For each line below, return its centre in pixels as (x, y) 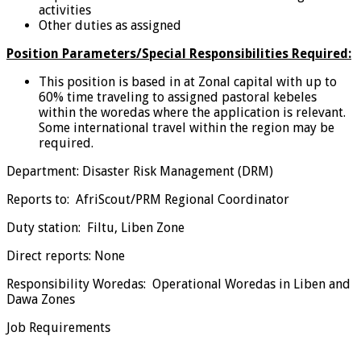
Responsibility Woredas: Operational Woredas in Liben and (178, 284)
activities (65, 10)
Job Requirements (58, 327)
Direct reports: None (66, 255)
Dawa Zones (41, 299)
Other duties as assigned (110, 25)
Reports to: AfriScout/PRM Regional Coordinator (148, 199)
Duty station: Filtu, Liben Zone (95, 227)
